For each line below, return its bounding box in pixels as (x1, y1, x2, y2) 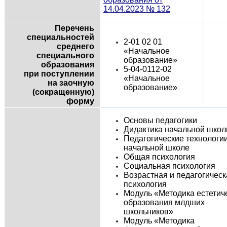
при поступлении (24, 69, 95, 78)
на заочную (48, 78, 95, 87)
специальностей (27, 32, 95, 42)
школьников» (124, 207, 173, 216)
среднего (57, 42, 95, 51)
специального (36, 51, 95, 60)
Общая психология (124, 152, 195, 161)
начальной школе (124, 143, 190, 152)
